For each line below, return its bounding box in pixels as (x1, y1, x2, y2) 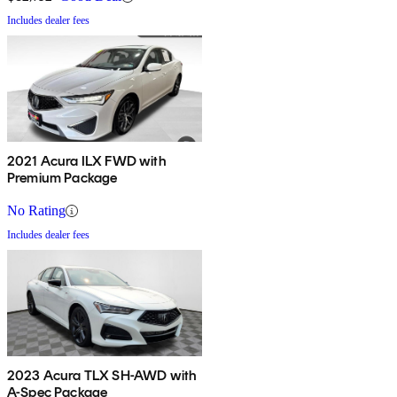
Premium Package (7, 169, 118, 187)
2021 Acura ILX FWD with (7, 152, 167, 170)
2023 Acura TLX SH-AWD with (7, 367, 198, 385)
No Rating (7, 203, 66, 219)
